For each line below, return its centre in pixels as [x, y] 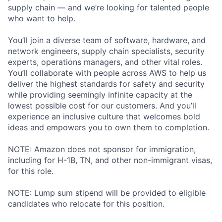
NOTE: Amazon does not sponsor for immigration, [102, 149]
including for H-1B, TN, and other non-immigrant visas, [110, 160]
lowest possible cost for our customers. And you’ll [102, 105]
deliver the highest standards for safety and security [106, 83]
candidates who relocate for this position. [86, 203]
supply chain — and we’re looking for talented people [109, 7]
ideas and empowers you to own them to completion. [109, 127]
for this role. [31, 171]
